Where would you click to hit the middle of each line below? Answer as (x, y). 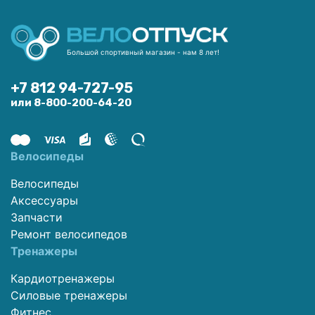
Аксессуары (44, 200)
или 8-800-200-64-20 (71, 102)
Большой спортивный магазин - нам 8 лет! (143, 52)
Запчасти (37, 217)
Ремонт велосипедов (69, 234)
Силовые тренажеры (69, 295)
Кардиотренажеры (63, 278)
